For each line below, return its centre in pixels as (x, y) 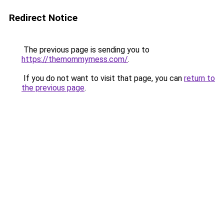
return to (199, 78)
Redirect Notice (43, 18)
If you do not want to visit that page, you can (103, 78)
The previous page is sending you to (85, 50)
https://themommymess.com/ (75, 59)
